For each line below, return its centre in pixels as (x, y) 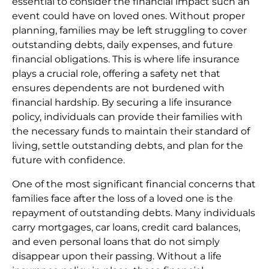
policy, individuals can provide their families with (127, 117)
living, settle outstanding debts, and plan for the (128, 146)
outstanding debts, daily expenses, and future (122, 45)
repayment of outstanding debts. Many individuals (134, 213)
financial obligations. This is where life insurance (126, 59)
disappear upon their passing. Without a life (117, 256)
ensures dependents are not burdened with (118, 88)
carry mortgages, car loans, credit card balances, (126, 228)
